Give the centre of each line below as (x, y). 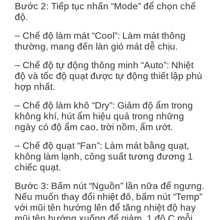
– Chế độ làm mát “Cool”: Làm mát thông (100, 35)
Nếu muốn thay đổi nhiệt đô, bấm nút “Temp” (109, 196)
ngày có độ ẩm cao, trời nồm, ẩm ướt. (95, 127)
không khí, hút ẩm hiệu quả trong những (99, 116)
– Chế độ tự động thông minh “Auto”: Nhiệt (104, 65)
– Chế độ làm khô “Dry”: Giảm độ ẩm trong (104, 105)
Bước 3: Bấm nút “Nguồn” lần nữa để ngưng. (110, 186)
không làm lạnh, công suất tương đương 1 (104, 156)
